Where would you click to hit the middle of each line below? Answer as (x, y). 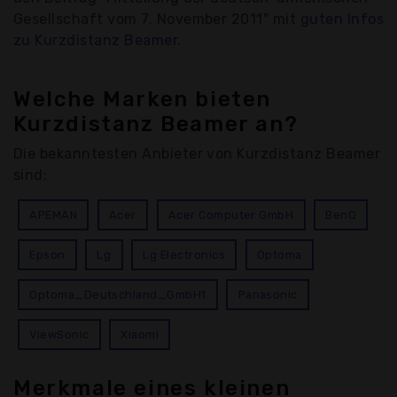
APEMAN (54, 215)
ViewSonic (59, 335)
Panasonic (268, 295)
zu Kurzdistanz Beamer (96, 41)
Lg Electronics (184, 255)
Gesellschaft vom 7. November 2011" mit (157, 19)
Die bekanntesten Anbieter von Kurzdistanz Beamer (197, 154)
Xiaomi (140, 335)
